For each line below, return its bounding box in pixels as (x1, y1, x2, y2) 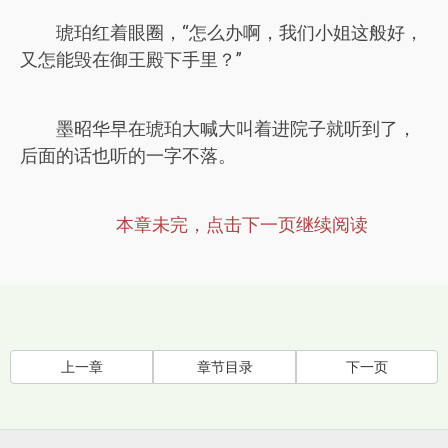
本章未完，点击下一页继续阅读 (116, 214, 368, 235)
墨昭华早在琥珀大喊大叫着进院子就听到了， (56, 118, 416, 139)
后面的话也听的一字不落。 (20, 145, 236, 166)
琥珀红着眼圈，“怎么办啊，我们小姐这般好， (56, 22, 423, 43)
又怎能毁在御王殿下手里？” (20, 49, 242, 70)
